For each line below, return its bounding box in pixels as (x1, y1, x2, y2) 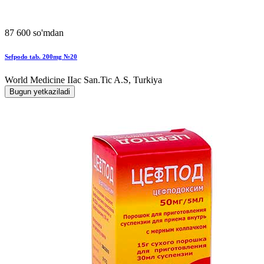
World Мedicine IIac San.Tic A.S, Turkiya (5, 74, 162, 85)
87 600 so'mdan (5, 27, 64, 38)
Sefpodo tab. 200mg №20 (5, 52, 77, 60)
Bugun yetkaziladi (9, 87, 70, 96)
